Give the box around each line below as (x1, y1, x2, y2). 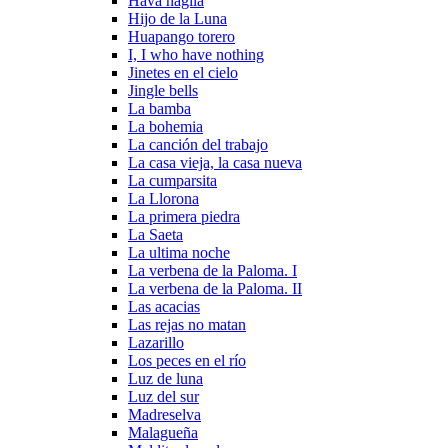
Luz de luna (128, 370, 203, 387)
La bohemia (128, 118, 203, 135)
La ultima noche (128, 244, 230, 261)
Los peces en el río (128, 352, 246, 369)
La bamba (128, 100, 191, 117)
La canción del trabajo (128, 136, 268, 153)
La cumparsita (128, 172, 217, 189)
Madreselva (128, 406, 201, 423)
